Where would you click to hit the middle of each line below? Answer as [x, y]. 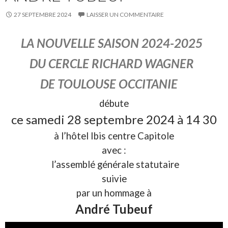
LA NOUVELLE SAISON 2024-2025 [111, 43]
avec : [114, 150]
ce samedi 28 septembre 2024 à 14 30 [114, 120]
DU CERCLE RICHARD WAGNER [111, 64]
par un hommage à [114, 193]
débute [114, 104]
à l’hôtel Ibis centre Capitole [114, 136]
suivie [114, 179]
